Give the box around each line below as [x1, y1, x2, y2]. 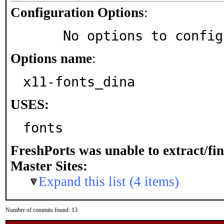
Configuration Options [10, 5, 144, 20]
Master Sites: [10, 158, 87, 173]
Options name [10, 51, 92, 66]
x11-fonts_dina [23, 74, 135, 89]
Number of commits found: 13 [5, 206, 77, 213]
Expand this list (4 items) [38, 174, 179, 189]
